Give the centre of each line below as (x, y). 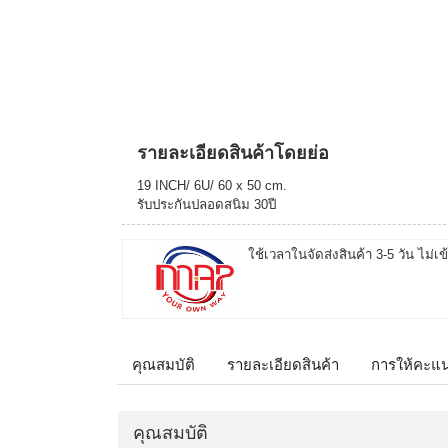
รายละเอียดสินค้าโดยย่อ (233, 153)
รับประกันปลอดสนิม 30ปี (206, 205)
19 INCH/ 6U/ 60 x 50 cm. (212, 186)
